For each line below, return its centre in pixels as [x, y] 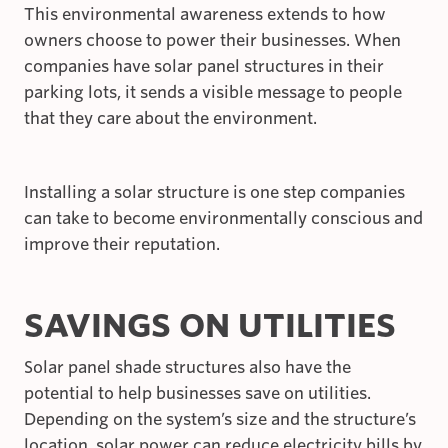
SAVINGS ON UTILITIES [210, 325]
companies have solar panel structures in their [204, 66]
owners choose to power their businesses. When [212, 40]
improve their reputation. [122, 244]
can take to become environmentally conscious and [223, 218]
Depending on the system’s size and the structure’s [220, 419]
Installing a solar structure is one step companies [214, 192]
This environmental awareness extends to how [205, 14]
